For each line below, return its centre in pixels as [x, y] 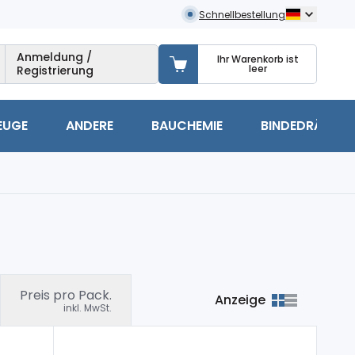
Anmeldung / [54, 57]
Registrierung [55, 71]
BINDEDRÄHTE [303, 126]
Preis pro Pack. [66, 295]
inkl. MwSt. [88, 308]
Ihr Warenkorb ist [258, 59]
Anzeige [240, 300]
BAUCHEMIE [187, 126]
